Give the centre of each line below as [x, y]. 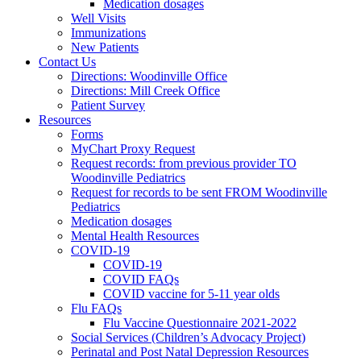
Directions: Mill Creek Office [145, 90]
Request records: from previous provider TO [184, 163]
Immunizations [108, 32]
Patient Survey [108, 105]
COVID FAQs [141, 279]
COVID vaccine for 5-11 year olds [191, 293]
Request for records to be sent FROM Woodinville [199, 192]
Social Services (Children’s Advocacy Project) [188, 337]
